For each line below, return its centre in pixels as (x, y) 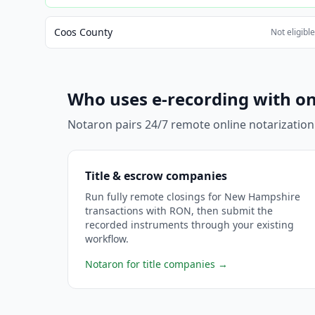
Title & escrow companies (156, 176)
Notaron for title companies (150, 264)
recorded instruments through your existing (189, 225)
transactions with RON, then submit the (179, 211)
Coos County (83, 32)
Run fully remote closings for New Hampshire (193, 197)
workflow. (107, 239)
